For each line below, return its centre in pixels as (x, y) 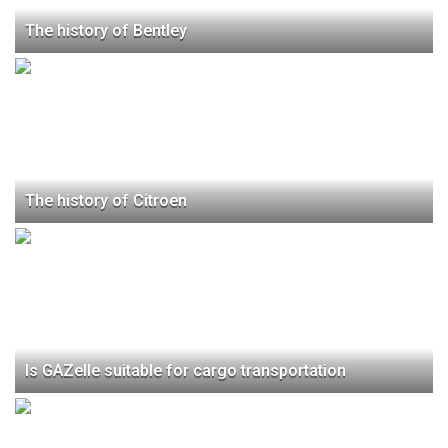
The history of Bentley (106, 31)
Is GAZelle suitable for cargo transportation (185, 371)
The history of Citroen (106, 201)
